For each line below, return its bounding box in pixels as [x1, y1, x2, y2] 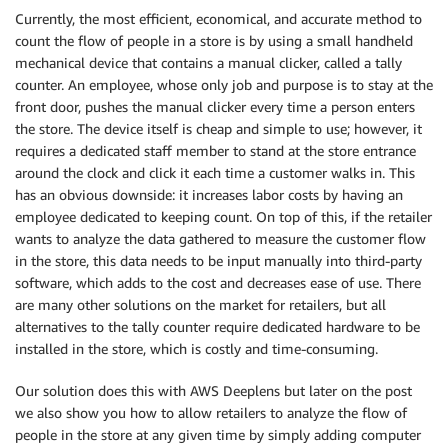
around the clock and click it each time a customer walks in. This [15, 164, 415, 181]
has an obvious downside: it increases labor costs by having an [15, 186, 403, 203]
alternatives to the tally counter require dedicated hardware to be [15, 318, 420, 335]
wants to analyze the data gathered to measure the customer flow [15, 230, 426, 247]
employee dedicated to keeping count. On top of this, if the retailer [15, 208, 432, 225]
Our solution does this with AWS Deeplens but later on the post [15, 382, 412, 399]
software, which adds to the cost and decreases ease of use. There [15, 274, 421, 291]
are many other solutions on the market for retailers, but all [15, 296, 386, 313]
